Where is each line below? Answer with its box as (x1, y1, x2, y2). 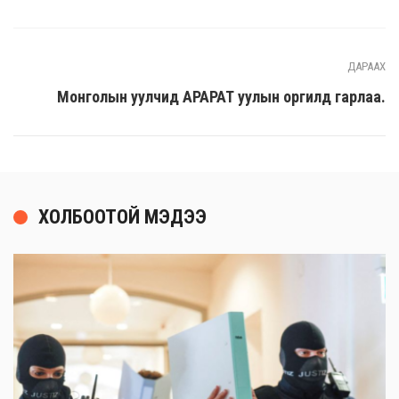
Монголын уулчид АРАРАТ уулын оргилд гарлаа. (57, 87, 386, 107)
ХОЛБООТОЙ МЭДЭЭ (38, 206, 207, 229)
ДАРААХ (347, 60, 386, 74)
